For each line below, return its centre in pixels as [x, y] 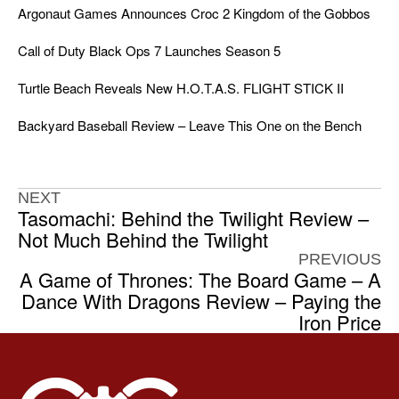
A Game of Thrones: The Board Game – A [200, 280]
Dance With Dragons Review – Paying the [201, 301]
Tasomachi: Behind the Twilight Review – [193, 218]
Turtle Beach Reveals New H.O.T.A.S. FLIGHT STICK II [181, 88]
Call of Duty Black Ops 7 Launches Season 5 [149, 51]
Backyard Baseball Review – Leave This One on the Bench [190, 126]
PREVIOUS [340, 260]
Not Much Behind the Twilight [143, 240]
